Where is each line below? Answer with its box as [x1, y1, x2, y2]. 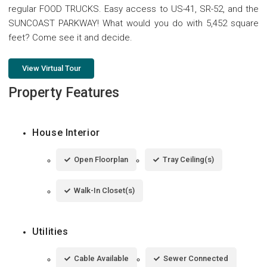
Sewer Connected [163, 253, 228, 263]
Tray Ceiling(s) [163, 154, 214, 164]
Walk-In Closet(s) [74, 185, 135, 195]
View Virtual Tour [21, 63, 81, 73]
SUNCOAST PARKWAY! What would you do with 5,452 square [8, 17, 259, 29]
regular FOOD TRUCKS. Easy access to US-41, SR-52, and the [8, 3, 259, 14]
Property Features [8, 84, 119, 101]
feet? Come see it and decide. [8, 32, 132, 43]
